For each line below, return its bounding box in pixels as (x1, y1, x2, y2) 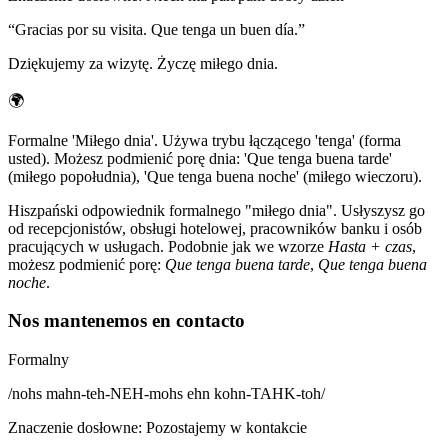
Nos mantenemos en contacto (8, 310, 245, 332)
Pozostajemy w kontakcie (146, 418, 307, 436)
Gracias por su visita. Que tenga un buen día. (15, 20, 298, 38)
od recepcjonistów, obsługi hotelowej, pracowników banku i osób (8, 219, 422, 237)
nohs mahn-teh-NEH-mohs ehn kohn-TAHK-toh (12, 384, 321, 402)
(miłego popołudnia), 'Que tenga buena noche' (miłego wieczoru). (8, 167, 422, 185)
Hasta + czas (328, 237, 412, 255)
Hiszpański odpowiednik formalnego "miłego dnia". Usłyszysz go (8, 201, 425, 219)
